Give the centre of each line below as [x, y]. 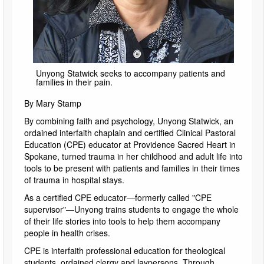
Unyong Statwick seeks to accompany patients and [131, 73]
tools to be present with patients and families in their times [132, 168]
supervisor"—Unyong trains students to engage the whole [131, 209]
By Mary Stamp [53, 103]
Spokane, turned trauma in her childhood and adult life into [133, 156]
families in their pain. [74, 82]
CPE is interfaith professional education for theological [125, 250]
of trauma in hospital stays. [74, 179]
